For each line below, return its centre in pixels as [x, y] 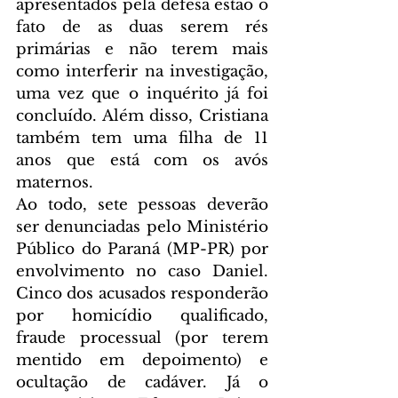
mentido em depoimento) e [142, 361]
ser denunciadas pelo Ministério [142, 227]
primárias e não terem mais [142, 50]
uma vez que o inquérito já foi [142, 94]
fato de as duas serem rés [142, 28]
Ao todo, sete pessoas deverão [142, 205]
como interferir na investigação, [142, 72]
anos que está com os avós [142, 161]
